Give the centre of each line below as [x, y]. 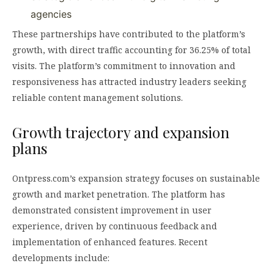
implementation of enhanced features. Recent [110, 242]
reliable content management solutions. [98, 97]
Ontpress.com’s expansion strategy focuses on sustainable [136, 178]
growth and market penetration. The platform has [119, 194]
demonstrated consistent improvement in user [112, 210]
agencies [51, 14]
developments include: [61, 257]
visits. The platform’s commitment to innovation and [124, 65]
